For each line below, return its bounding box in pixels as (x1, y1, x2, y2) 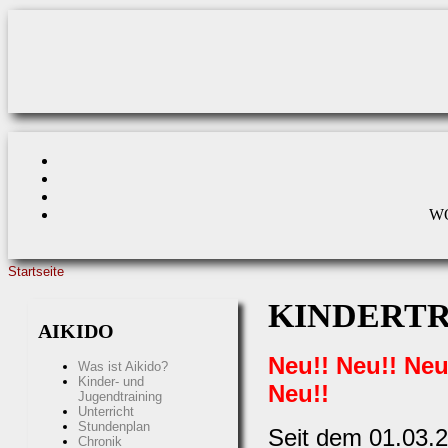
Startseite (8, 264, 64, 280)
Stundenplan (78, 418, 150, 434)
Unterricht (78, 403, 134, 419)
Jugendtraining (78, 388, 162, 404)
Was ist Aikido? (78, 358, 168, 374)
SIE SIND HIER (8, 280, 148, 302)
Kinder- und (78, 373, 144, 389)
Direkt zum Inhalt (8, 10, 107, 25)
